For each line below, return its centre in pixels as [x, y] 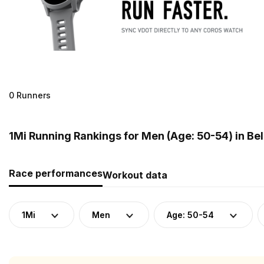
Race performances [56, 173]
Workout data [135, 175]
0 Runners [30, 95]
